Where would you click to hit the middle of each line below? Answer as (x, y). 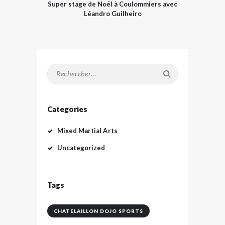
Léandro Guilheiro (113, 14)
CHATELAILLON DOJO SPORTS (98, 211)
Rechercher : (65, 69)
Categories (67, 109)
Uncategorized (81, 148)
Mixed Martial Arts (87, 131)
